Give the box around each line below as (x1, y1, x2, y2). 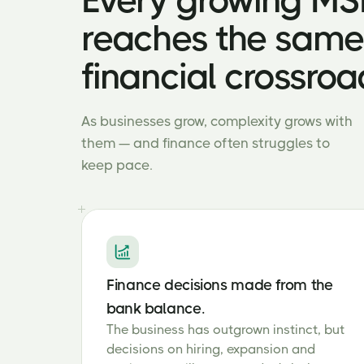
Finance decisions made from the (106, 276, 333, 293)
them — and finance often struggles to (81, 135, 330, 151)
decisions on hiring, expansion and (106, 341, 315, 357)
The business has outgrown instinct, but (106, 322, 344, 337)
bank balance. (106, 300, 206, 317)
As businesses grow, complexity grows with (81, 113, 353, 129)
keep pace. (81, 157, 153, 173)
